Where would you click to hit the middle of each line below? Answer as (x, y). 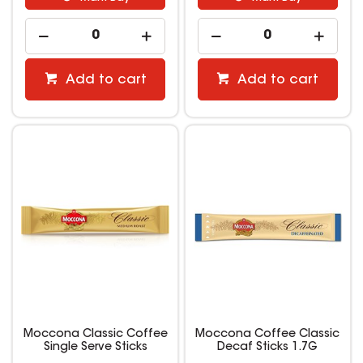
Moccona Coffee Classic (268, 334)
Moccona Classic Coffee (95, 334)
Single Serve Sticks (95, 347)
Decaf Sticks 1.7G (268, 347)
